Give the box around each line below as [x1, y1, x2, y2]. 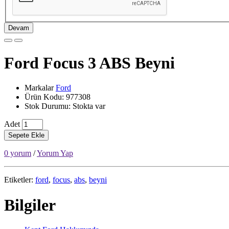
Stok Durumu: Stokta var [25, 102, 105, 111]
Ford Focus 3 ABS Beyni [4, 53, 175, 72]
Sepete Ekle [8, 131, 44, 140]
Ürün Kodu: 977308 [25, 93, 90, 102]
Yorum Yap [37, 149, 73, 158]
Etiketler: [4, 175, 35, 185]
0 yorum [4, 149, 31, 158]
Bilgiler [4, 195, 56, 214]
